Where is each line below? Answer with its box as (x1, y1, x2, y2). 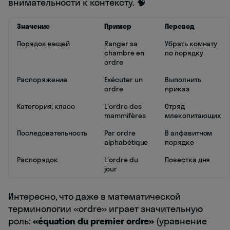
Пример (104, 22, 131, 31)
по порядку (165, 48, 203, 58)
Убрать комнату (165, 39, 218, 49)
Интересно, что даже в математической (8, 190, 181, 203)
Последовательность (17, 128, 88, 138)
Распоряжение (17, 75, 68, 85)
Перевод (165, 22, 195, 31)
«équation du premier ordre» (32, 215, 155, 227)
